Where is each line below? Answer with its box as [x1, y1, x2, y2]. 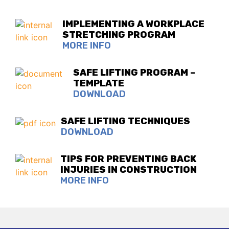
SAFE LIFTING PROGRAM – [73, 67, 196, 79]
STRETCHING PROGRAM [62, 29, 176, 41]
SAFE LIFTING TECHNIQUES [61, 116, 190, 127]
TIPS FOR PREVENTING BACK [60, 153, 197, 165]
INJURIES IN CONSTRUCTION [60, 164, 197, 176]
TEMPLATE [73, 78, 125, 89]
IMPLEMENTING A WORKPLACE [62, 18, 205, 30]
